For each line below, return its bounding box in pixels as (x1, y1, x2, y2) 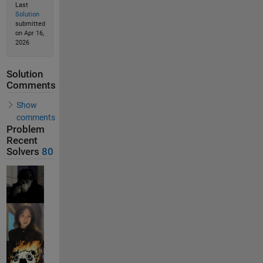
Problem (6, 123, 45, 135)
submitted (15, 20, 45, 28)
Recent (6, 134, 38, 146)
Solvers (6, 146, 39, 157)
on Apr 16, (15, 29, 44, 38)
